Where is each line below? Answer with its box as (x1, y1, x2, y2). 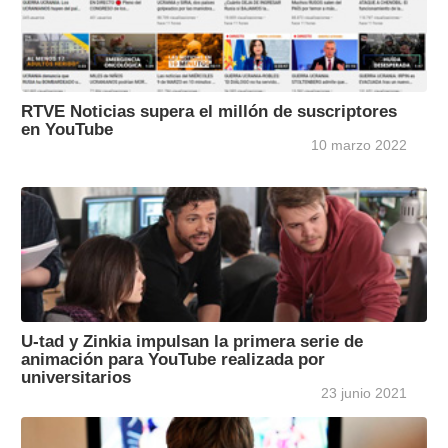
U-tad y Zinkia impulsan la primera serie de (21, 332, 363, 351)
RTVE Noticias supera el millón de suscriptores (21, 102, 397, 121)
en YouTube (21, 120, 113, 139)
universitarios (21, 368, 131, 387)
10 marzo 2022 (311, 137, 407, 154)
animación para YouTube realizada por (21, 350, 325, 369)
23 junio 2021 (321, 385, 407, 402)
